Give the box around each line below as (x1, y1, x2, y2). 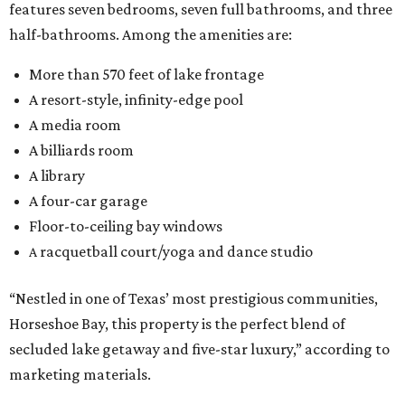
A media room (29, 116, 121, 135)
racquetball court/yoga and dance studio (37, 242, 313, 261)
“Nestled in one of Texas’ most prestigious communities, (9, 289, 378, 308)
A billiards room (29, 141, 134, 160)
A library (29, 166, 85, 185)
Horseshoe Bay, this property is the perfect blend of (9, 315, 345, 334)
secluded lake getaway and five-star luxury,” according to (9, 340, 390, 359)
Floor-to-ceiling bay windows (29, 217, 222, 236)
